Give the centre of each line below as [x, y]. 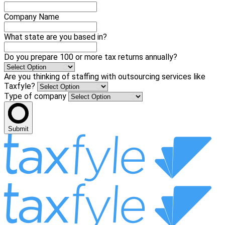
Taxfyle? [21, 86]
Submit [18, 129]
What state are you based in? [55, 37]
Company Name [32, 17]
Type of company [36, 96]
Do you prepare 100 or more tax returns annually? [91, 57]
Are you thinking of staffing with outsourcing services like [105, 76]
